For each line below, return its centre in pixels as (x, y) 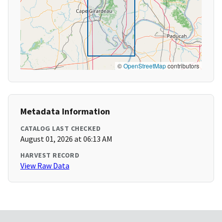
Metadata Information (65, 111)
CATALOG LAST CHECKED (60, 129)
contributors (183, 66)
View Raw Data (45, 166)
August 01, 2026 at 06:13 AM (66, 139)
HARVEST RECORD (50, 155)
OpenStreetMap (145, 66)
